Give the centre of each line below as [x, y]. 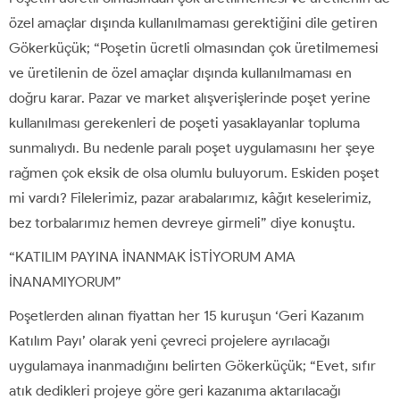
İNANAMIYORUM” [65, 282]
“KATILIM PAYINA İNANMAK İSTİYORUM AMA [152, 257]
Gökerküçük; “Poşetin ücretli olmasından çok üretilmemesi [194, 48]
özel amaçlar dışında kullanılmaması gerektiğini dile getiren [193, 23]
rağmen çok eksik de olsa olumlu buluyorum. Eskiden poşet [194, 173]
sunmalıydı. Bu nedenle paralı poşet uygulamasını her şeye [192, 148]
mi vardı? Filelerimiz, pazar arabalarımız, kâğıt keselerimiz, [190, 198]
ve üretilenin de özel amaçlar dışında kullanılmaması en [180, 73]
